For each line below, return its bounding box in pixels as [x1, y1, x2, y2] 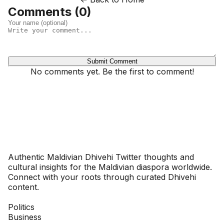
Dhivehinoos [8, 137, 80, 152]
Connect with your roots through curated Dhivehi [8, 172, 196, 182]
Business [8, 212, 41, 222]
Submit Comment [86, 57, 137, 65]
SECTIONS [8, 192, 50, 202]
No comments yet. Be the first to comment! [30, 66, 194, 77]
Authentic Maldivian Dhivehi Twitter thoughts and [8, 152, 194, 162]
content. [8, 182, 39, 192]
